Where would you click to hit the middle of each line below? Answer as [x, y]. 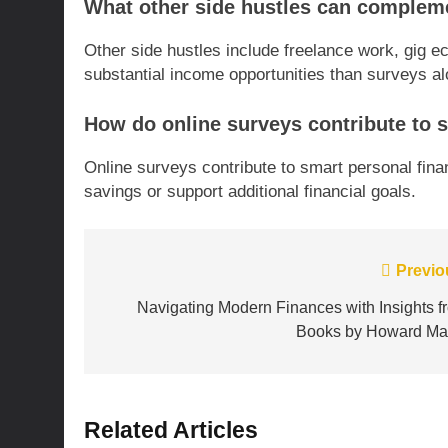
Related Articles [171, 430]
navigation [163, 312]
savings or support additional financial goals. [250, 191]
